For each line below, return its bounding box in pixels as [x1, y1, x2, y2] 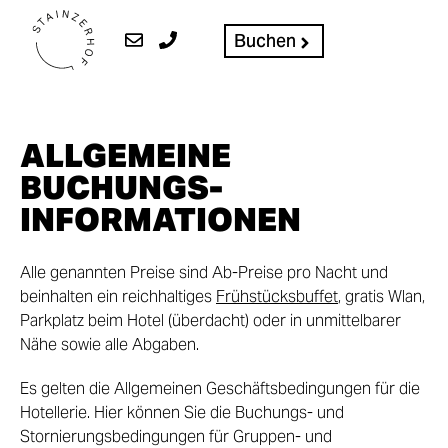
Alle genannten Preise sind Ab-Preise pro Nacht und [20, 262, 388, 283]
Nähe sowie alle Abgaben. [20, 334, 203, 355]
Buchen [234, 22, 296, 62]
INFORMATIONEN [20, 199, 301, 240]
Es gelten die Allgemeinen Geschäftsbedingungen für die [20, 378, 420, 399]
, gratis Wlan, [338, 286, 425, 307]
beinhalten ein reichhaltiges [20, 286, 216, 307]
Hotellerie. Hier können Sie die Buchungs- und [20, 402, 344, 423]
